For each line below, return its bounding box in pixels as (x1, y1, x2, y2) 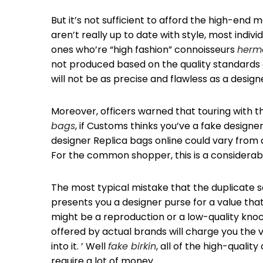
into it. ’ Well (51, 240, 108, 253)
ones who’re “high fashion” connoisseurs (51, 43, 237, 56)
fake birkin (108, 240, 156, 253)
